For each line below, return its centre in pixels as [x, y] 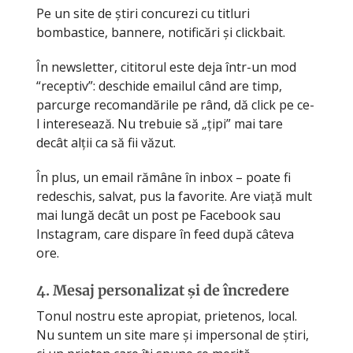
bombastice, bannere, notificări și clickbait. [161, 32]
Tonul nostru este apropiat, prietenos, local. [167, 316]
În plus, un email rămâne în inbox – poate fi [163, 177]
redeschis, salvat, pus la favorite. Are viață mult [174, 196]
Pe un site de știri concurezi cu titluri [143, 13]
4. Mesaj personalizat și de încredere [163, 290]
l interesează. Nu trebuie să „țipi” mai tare [160, 123]
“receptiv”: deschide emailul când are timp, [159, 85]
